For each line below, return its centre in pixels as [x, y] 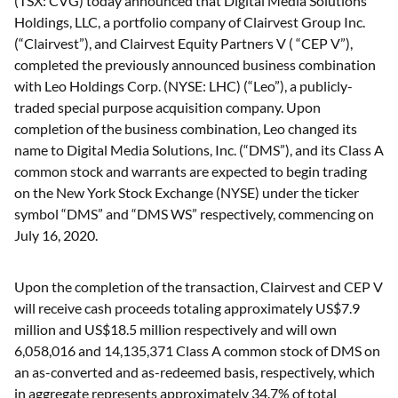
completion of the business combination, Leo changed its [186, 128]
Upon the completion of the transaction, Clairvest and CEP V [199, 286]
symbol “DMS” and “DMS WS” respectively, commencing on [194, 213]
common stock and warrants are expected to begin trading [191, 171]
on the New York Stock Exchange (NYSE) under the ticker [187, 192]
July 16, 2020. [56, 235]
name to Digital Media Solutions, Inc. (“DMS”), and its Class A [199, 149]
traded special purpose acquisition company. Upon [167, 107]
